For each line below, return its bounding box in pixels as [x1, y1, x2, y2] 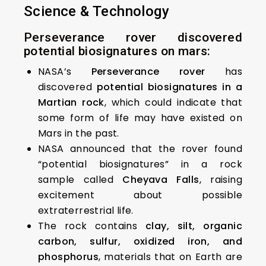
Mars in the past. [38, 126, 119, 140]
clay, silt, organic [145, 219, 242, 233]
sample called [38, 173, 123, 186]
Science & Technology [24, 3, 169, 20]
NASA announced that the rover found [38, 142, 242, 156]
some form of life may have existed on [38, 111, 242, 125]
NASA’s [38, 65, 91, 78]
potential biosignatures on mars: [24, 44, 211, 58]
